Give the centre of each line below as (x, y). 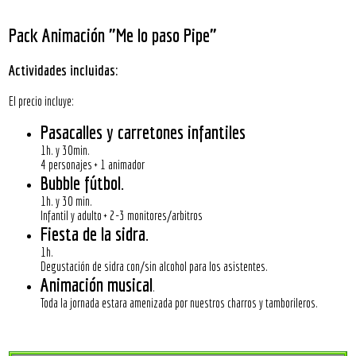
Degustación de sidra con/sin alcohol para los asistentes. (155, 267)
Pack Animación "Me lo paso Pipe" (113, 35)
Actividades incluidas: (64, 70)
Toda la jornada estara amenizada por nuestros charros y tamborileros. (180, 303)
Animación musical (97, 285)
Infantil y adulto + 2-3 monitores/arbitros (122, 216)
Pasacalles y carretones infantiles (143, 132)
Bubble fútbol (81, 183)
